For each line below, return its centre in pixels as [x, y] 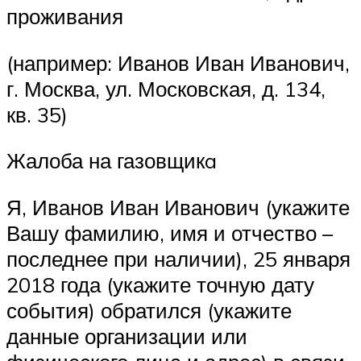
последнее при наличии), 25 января [178, 258]
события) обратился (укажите [149, 310]
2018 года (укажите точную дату [160, 284]
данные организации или [127, 336]
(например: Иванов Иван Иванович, [178, 62]
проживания [65, 16]
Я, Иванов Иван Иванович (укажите [178, 207]
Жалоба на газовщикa [112, 161]
